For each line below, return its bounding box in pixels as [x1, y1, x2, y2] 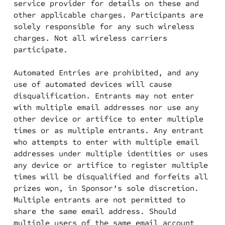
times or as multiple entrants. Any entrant [13, 126, 203, 135]
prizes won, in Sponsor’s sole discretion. [13, 183, 199, 193]
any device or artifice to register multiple [13, 160, 208, 170]
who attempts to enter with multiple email [13, 137, 199, 147]
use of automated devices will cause [13, 79, 172, 89]
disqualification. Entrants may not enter [13, 91, 194, 100]
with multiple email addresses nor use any [13, 102, 199, 112]
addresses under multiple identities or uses [13, 149, 208, 158]
